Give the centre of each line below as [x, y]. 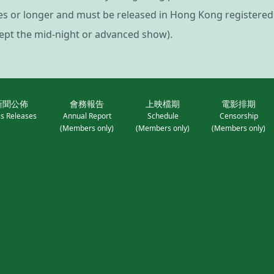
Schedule [163, 116]
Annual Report [87, 116]
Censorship [239, 116]
